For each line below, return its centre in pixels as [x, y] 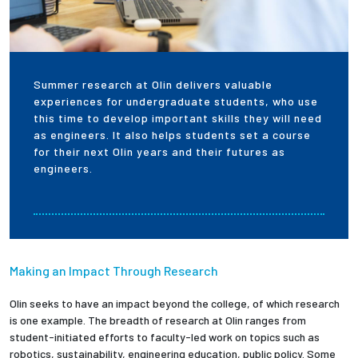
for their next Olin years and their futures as [159, 152]
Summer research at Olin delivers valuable [153, 85]
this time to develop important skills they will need [178, 118]
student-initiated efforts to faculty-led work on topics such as [165, 337]
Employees [89, 35]
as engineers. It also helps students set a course [172, 135]
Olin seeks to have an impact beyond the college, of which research [175, 304]
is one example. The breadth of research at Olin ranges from [158, 320]
